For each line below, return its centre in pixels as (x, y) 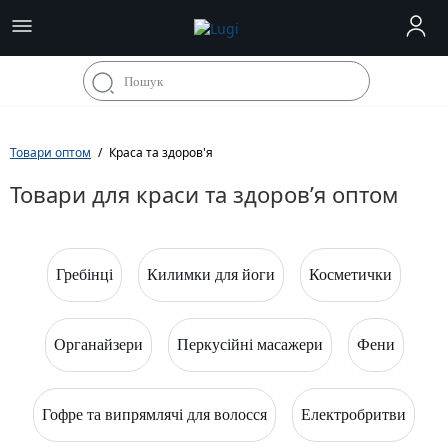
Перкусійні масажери (249, 344)
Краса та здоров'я (161, 152)
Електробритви (353, 414)
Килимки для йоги (211, 274)
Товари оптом (50, 152)
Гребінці (84, 274)
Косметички (350, 274)
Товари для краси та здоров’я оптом (204, 194)
